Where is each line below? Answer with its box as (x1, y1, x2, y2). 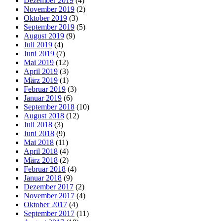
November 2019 (24, 4, 74, 13)
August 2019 (24, 31, 64, 40)
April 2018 (24, 147, 58, 155)
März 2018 (24, 155, 58, 164)
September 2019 (24, 22, 74, 31)
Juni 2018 (24, 129, 54, 138)
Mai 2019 (24, 58, 54, 67)
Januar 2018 (24, 173, 62, 182)
